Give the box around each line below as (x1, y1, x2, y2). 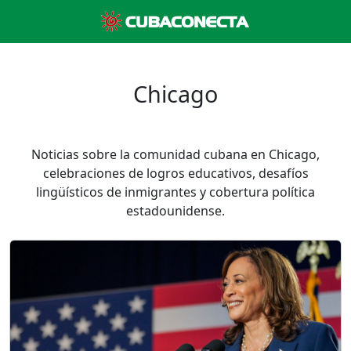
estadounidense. (126, 202, 225, 219)
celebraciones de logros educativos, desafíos (42, 165, 309, 182)
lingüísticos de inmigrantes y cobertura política (36, 183, 315, 201)
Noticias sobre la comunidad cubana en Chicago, (31, 146, 320, 163)
